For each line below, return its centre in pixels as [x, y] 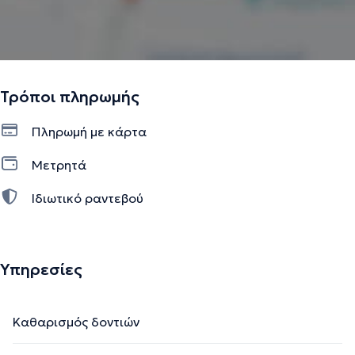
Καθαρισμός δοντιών [76, 321]
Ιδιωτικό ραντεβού [88, 198]
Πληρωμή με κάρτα [89, 131]
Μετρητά [59, 164]
